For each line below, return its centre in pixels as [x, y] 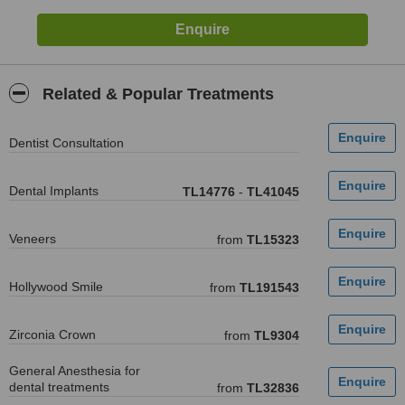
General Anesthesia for [75, 371]
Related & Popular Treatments [156, 94]
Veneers [33, 239]
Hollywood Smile [56, 287]
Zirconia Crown [52, 334]
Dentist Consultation [66, 143]
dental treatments [59, 387]
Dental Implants [54, 191]
